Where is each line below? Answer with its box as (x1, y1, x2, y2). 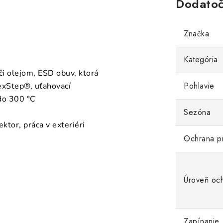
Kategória (184, 54, 218, 65)
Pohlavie (184, 80, 214, 92)
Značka (184, 28, 209, 39)
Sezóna (184, 107, 211, 118)
